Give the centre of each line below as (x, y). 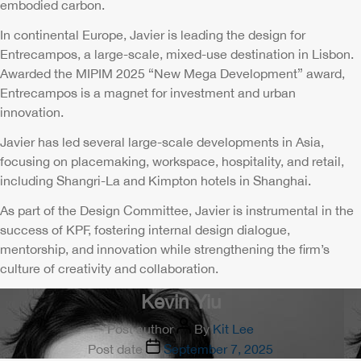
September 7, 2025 (218, 349)
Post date (115, 349)
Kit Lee (233, 329)
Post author (140, 329)
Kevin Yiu (180, 301)
